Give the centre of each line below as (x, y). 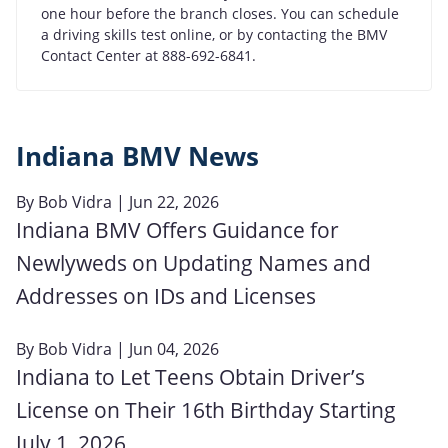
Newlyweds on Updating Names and (193, 262)
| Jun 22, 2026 (165, 201)
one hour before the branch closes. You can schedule (220, 13)
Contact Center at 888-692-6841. (148, 55)
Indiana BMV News (137, 156)
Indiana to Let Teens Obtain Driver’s (190, 376)
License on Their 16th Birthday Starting (206, 409)
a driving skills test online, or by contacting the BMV (214, 34)
